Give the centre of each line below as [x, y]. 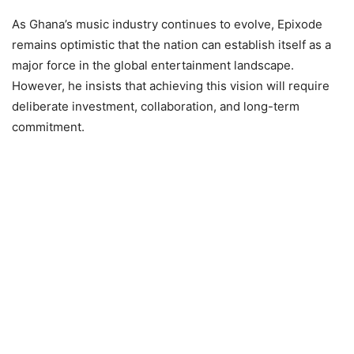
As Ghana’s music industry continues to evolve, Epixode [167, 24]
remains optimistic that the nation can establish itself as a [171, 44]
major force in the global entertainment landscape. [153, 65]
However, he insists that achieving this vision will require [171, 85]
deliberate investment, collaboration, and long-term [156, 106]
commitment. [48, 126]
